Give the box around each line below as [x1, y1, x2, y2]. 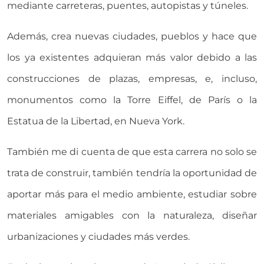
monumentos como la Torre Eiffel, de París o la [7, 94, 257, 105]
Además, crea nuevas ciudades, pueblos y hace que [7, 30, 257, 42]
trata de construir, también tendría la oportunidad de [7, 167, 257, 179]
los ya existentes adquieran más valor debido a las [7, 51, 257, 63]
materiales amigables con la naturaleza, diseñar [7, 209, 257, 221]
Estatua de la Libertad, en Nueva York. [7, 115, 184, 127]
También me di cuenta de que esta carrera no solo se [7, 146, 257, 157]
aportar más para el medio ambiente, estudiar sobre [7, 188, 257, 200]
